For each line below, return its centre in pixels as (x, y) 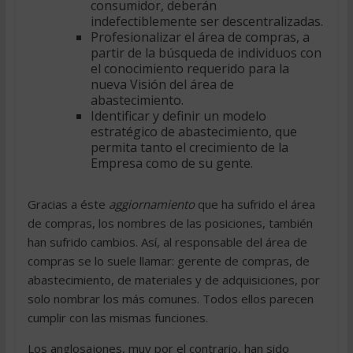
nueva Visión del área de (162, 84)
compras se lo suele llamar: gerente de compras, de (168, 260)
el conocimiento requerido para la (190, 68)
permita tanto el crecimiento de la (189, 147)
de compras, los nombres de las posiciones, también (170, 223)
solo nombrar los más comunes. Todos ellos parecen (170, 298)
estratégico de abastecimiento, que (193, 131)
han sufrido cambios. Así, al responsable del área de (167, 242)
